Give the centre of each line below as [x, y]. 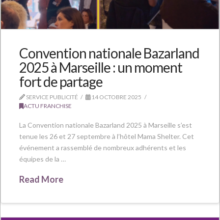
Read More [41, 179]
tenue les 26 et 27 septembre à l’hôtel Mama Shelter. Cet [106, 136]
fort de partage [61, 82]
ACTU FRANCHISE [47, 106]
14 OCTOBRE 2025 [116, 97]
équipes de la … [42, 159]
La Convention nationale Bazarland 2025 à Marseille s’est [105, 125]
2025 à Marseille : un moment [101, 68]
